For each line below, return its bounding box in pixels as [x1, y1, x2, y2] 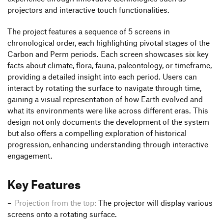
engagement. [7, 151, 53, 160]
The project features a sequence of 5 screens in [7, 27, 170, 36]
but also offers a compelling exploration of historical [7, 128, 187, 137]
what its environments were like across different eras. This [7, 106, 208, 115]
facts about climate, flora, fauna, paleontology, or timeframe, [7, 60, 212, 70]
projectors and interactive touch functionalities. [7, 5, 169, 14]
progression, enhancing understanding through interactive [7, 139, 208, 149]
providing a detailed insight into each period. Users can [7, 72, 197, 81]
